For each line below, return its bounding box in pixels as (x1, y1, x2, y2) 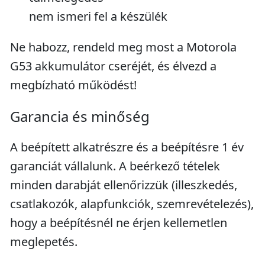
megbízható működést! (10, 77, 137, 93)
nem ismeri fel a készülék (29, 8, 167, 24)
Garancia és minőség (10, 106, 150, 126)
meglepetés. (10, 234, 77, 250)
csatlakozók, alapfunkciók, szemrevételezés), (10, 196, 254, 212)
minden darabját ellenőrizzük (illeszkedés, (10, 177, 237, 193)
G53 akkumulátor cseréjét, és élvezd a (10, 58, 216, 74)
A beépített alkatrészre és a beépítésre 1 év (10, 139, 244, 155)
